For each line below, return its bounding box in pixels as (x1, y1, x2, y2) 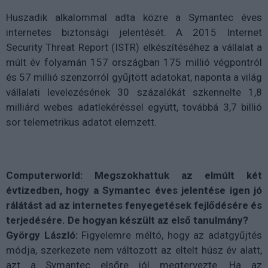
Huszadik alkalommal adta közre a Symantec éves (6, 11, 262, 23)
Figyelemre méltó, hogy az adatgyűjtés (77, 229, 263, 241)
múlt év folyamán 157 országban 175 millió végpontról (6, 56, 262, 68)
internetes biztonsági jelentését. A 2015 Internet (6, 26, 262, 38)
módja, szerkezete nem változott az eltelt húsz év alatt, (6, 244, 262, 256)
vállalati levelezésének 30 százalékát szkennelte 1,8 (6, 86, 262, 98)
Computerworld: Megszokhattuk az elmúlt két (6, 169, 262, 181)
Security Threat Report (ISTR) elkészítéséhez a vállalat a (6, 41, 262, 53)
